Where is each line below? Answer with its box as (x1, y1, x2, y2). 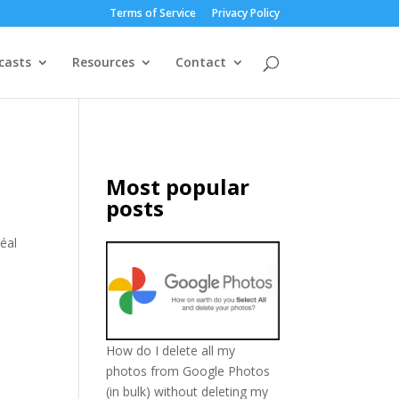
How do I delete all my (106, 342, 236, 360)
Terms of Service (109, 5, 196, 20)
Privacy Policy (211, 5, 280, 20)
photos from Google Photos (106, 362, 271, 380)
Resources (71, 53, 134, 70)
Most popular (106, 172, 250, 201)
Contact (175, 53, 226, 70)
